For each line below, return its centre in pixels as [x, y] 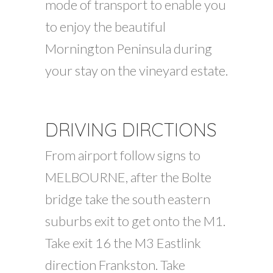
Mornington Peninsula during [129, 48]
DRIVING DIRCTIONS [131, 130]
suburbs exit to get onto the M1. [135, 221]
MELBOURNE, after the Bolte [128, 177]
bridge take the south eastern [128, 199]
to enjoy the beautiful [105, 27]
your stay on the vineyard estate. [136, 70]
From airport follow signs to [123, 155]
